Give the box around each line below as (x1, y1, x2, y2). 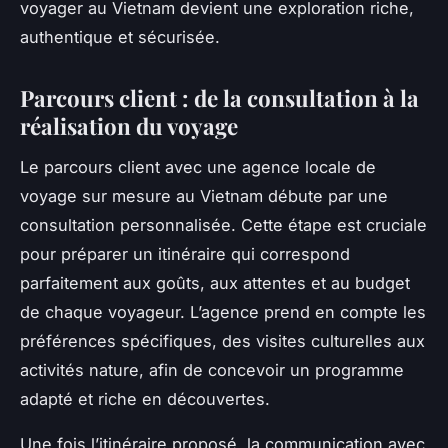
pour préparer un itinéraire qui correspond (20, 243, 350, 264)
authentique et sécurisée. (20, 26, 220, 47)
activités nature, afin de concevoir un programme (20, 359, 404, 380)
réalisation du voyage (20, 110, 238, 141)
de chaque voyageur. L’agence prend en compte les (20, 301, 426, 322)
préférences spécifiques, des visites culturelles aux (20, 330, 425, 351)
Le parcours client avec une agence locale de (20, 156, 376, 177)
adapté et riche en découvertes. (20, 388, 270, 409)
